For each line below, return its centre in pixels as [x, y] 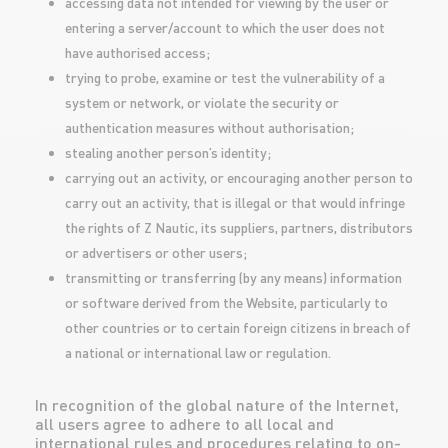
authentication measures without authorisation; [209, 127]
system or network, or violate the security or [202, 102]
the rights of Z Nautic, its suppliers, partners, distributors [239, 227]
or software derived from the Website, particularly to [226, 302]
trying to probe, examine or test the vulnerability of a [225, 77]
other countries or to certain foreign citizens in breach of [238, 327]
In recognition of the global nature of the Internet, [217, 404]
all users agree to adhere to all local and [184, 423]
